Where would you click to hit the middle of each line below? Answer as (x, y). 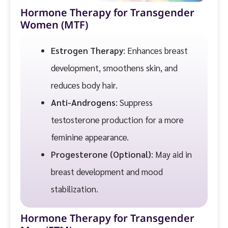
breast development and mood (107, 172)
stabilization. (75, 189)
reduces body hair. (84, 85)
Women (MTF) (54, 26)
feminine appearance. (90, 137)
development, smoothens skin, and (114, 68)
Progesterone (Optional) (101, 154)
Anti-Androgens (83, 103)
